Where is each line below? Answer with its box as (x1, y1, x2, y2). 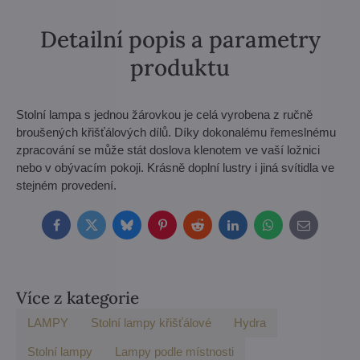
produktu (130, 53, 230, 82)
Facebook (55, 223, 108, 237)
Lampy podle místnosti (115, 345, 234, 358)
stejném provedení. (16, 178, 117, 192)
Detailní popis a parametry (39, 25, 321, 54)
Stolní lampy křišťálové (91, 316, 211, 329)
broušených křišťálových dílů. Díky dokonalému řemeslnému (16, 125, 336, 139)
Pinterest (161, 223, 208, 237)
